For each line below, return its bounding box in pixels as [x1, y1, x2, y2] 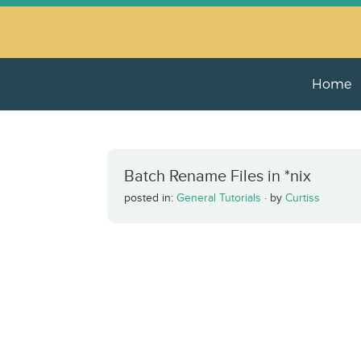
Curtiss [285, 192, 320, 204]
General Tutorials [176, 192, 261, 204]
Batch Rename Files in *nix [124, 167, 311, 185]
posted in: [124, 192, 176, 204]
